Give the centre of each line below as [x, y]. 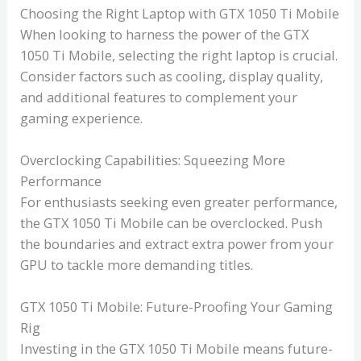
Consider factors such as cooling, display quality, [172, 76]
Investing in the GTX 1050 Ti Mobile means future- [177, 349]
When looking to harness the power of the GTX [165, 34]
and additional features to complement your [159, 97]
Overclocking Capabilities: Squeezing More [153, 160]
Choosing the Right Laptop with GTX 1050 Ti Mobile [180, 13]
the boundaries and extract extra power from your [177, 243]
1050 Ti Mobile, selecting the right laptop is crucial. [179, 55]
